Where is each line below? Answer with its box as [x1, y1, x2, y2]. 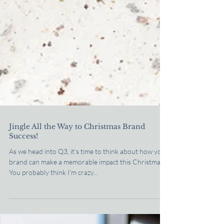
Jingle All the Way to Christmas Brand [9, 188, 145, 197]
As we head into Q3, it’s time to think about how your [9, 213, 168, 221]
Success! [9, 197, 38, 206]
